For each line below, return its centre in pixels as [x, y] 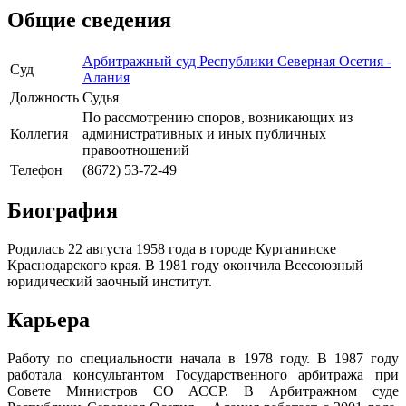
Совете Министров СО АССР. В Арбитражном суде [203, 391]
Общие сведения [89, 19]
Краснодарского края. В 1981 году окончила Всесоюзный [185, 266]
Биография [63, 211]
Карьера [48, 320]
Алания [106, 77]
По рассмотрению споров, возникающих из [217, 117]
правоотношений [136, 150]
